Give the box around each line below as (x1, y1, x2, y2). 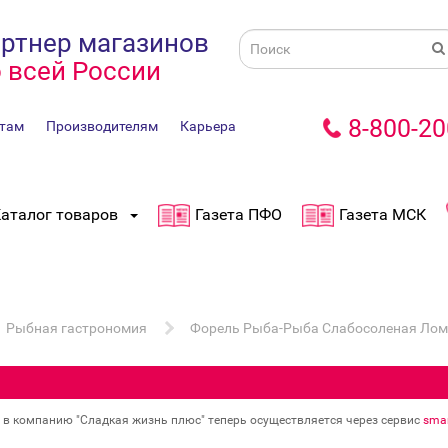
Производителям (46, 118, 158, 134)
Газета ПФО (195, 205, 282, 225)
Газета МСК (339, 205, 426, 225)
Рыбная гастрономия (6, 320, 147, 336)
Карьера (180, 118, 236, 134)
